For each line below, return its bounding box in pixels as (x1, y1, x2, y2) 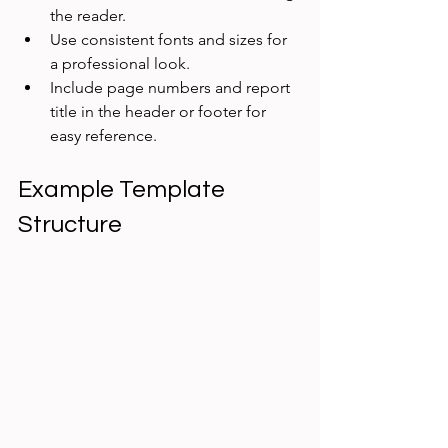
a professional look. (50, 54, 198, 74)
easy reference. (50, 126, 157, 146)
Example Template (18, 177, 230, 203)
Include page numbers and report (50, 78, 294, 98)
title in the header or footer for (50, 102, 270, 122)
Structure (18, 212, 122, 238)
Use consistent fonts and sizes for (50, 30, 291, 50)
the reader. (50, 6, 134, 26)
